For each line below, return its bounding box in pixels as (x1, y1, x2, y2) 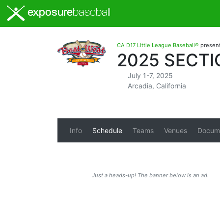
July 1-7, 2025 (127, 71, 173, 80)
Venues (164, 126, 187, 135)
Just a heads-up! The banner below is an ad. (92, 172, 209, 179)
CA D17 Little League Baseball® (117, 42, 199, 49)
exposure (25, 7, 73, 19)
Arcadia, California (127, 82, 186, 90)
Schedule (92, 126, 122, 135)
